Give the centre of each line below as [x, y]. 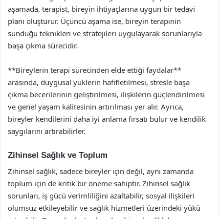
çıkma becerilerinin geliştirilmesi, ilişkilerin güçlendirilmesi [106, 94]
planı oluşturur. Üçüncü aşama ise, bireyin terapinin [94, 21]
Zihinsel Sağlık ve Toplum [58, 155]
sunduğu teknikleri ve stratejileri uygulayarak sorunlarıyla [105, 33]
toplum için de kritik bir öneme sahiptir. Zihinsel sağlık [99, 183]
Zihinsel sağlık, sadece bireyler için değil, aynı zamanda [101, 171]
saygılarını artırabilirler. [47, 131]
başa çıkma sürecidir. [43, 45]
